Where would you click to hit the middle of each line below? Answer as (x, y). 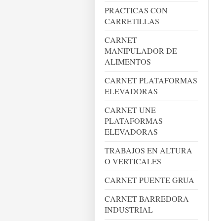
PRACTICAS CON (136, 10)
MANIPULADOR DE (141, 51)
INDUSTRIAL (129, 209)
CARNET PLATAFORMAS (151, 80)
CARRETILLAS (132, 21)
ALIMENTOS (128, 61)
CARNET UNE (130, 110)
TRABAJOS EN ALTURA (148, 150)
